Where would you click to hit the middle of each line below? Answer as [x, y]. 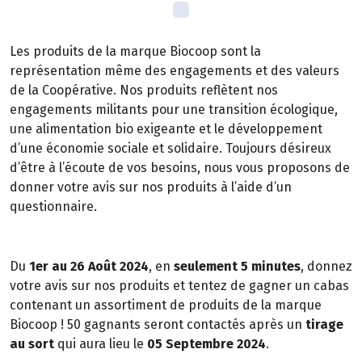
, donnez [326, 266]
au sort [32, 343]
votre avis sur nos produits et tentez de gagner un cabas [179, 285]
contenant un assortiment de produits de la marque [166, 305]
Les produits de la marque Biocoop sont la [135, 52]
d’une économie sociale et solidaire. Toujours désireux [170, 149]
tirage [324, 324]
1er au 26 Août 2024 [89, 266]
